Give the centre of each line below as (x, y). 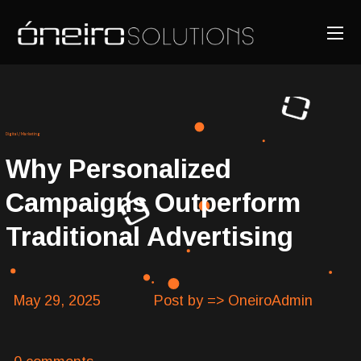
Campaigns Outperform (154, 202)
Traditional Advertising (150, 236)
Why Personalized (119, 168)
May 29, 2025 (58, 300)
